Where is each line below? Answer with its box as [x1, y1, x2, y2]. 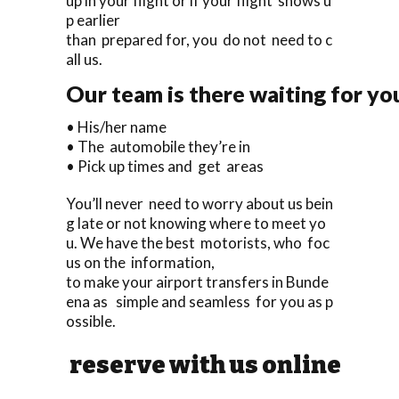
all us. [66, 49, 102, 69]
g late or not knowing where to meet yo [66, 213, 326, 232]
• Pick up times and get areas [66, 156, 264, 175]
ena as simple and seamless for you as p [66, 291, 333, 311]
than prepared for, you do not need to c [66, 29, 332, 49]
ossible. [66, 311, 116, 330]
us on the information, [66, 252, 215, 272]
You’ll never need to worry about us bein [66, 193, 333, 213]
